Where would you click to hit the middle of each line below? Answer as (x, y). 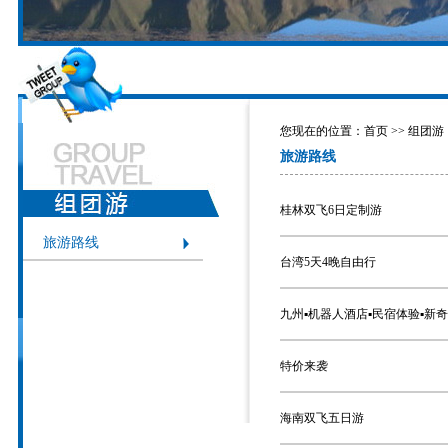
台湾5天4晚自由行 (328, 262)
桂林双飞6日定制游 (331, 210)
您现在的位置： (322, 131)
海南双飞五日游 (322, 418)
